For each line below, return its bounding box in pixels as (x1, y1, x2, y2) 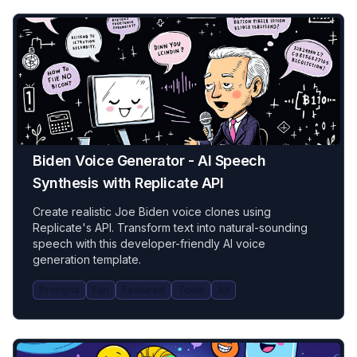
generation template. (33, 253, 141, 266)
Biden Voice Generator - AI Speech (33, 152, 266, 169)
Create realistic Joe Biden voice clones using (33, 205, 271, 218)
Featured (122, 284, 165, 296)
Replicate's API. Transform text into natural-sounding (33, 221, 308, 234)
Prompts (39, 284, 80, 296)
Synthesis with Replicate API (33, 175, 224, 191)
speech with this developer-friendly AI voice (33, 237, 265, 250)
